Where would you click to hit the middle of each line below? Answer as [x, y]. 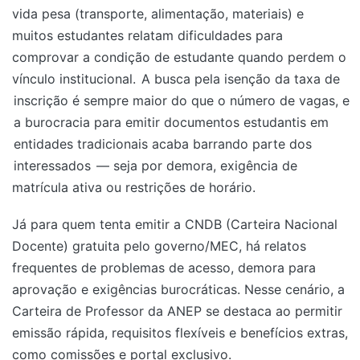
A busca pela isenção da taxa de [241, 79]
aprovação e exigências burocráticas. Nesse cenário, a [178, 290]
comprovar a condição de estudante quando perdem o [179, 57]
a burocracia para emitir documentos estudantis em [171, 123]
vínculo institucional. [76, 79]
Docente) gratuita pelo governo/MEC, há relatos [159, 246]
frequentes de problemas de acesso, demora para [164, 268]
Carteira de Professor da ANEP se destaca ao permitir [177, 311]
